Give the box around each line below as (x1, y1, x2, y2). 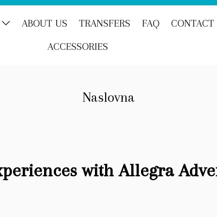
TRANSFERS (79, 17, 130, 29)
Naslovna (82, 89, 135, 105)
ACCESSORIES (47, 41, 108, 52)
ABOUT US (22, 17, 67, 29)
